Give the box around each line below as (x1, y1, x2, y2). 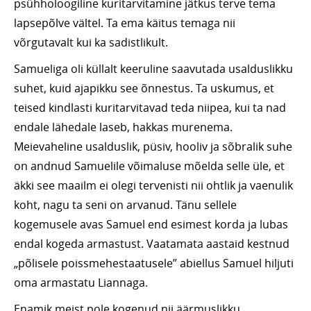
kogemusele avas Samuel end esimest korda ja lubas (14, 217, 288, 233)
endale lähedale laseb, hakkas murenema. (14, 119, 233, 135)
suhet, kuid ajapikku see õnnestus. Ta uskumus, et (14, 81, 274, 96)
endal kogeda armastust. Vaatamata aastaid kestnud (14, 236, 289, 252)
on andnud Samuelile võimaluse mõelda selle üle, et (14, 158, 285, 174)
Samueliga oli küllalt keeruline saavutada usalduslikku (14, 61, 293, 77)
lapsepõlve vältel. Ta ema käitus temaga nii (14, 15, 235, 31)
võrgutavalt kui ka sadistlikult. (14, 35, 168, 51)
